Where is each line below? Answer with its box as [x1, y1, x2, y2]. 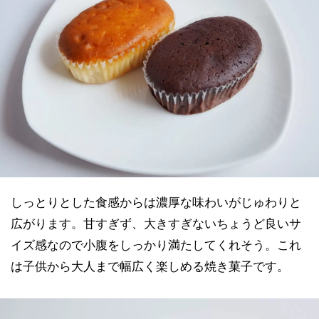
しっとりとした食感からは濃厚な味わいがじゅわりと [11, 194, 301, 209]
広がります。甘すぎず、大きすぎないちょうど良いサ [11, 216, 301, 231]
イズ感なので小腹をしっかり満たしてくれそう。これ [11, 237, 301, 252]
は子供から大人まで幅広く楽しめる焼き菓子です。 [11, 258, 289, 273]
